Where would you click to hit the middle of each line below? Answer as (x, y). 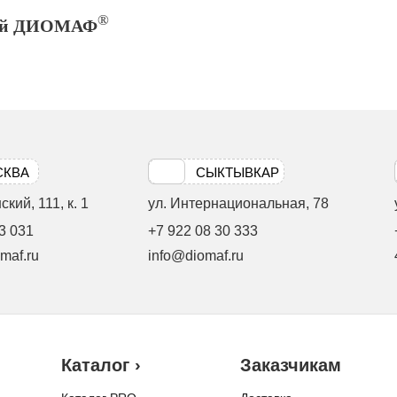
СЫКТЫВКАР (237, 172)
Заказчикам (291, 365)
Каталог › (101, 365)
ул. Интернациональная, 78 (238, 203)
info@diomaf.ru (196, 256)
